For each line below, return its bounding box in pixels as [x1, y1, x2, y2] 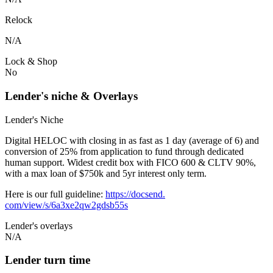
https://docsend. [105, 188, 165, 199]
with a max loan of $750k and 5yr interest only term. [5, 168, 207, 179]
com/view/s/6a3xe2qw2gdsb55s [5, 199, 128, 210]
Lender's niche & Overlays [5, 89, 138, 102]
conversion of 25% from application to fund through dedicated [5, 146, 244, 157]
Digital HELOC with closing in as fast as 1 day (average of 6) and [5, 135, 259, 146]
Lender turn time [5, 253, 90, 267]
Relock [5, 15, 32, 26]
